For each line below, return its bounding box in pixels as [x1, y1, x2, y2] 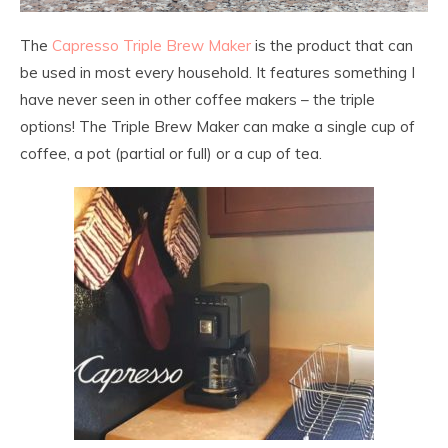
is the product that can [251, 36, 413, 55]
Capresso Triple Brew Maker [52, 36, 251, 55]
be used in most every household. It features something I [20, 63, 415, 82]
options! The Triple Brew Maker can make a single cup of [20, 117, 415, 136]
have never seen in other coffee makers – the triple [20, 90, 375, 109]
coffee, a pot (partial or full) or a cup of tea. [20, 144, 322, 163]
